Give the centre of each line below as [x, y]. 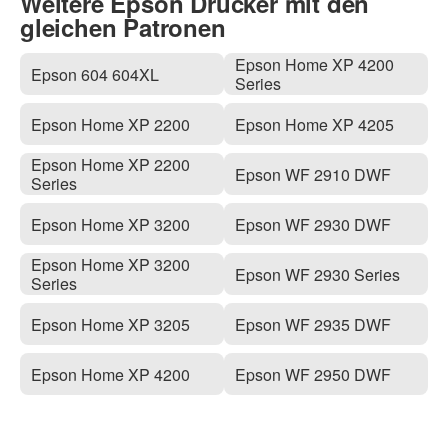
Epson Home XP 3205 [111, 324]
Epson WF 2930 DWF [313, 224]
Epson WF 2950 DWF [313, 374]
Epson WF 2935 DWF [313, 324]
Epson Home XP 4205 [315, 124]
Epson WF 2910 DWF [313, 174]
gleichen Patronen [123, 26]
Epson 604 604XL [95, 74]
